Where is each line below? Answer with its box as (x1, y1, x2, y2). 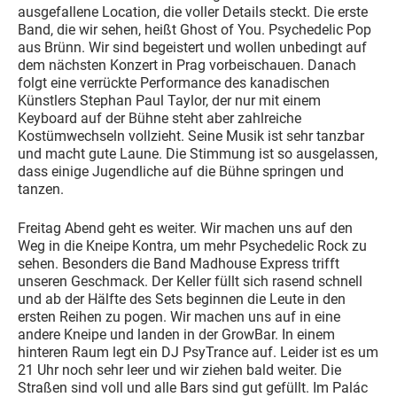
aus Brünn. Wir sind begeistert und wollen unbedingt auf (18, 38, 367, 56)
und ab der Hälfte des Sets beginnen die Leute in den (18, 290, 346, 307)
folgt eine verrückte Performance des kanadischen (18, 74, 330, 91)
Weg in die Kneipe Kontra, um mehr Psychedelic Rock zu (18, 237, 367, 254)
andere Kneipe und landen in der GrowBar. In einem (18, 325, 335, 343)
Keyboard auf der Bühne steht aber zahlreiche (18, 109, 301, 127)
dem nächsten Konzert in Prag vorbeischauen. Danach (18, 56, 356, 74)
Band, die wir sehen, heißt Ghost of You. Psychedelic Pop (18, 20, 371, 38)
